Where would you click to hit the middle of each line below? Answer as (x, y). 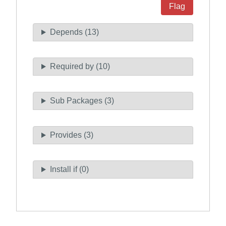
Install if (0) (69, 169)
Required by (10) (80, 67)
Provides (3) (71, 135)
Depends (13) (74, 32)
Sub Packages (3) (82, 101)
